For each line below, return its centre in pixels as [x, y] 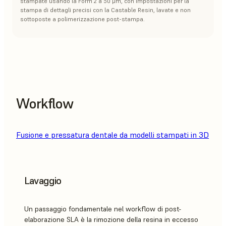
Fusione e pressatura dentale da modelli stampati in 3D [112, 135]
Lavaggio [43, 181]
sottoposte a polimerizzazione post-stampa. [82, 19]
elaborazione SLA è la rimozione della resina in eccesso [111, 220]
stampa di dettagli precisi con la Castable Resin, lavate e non [105, 10]
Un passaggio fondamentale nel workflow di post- [103, 209]
